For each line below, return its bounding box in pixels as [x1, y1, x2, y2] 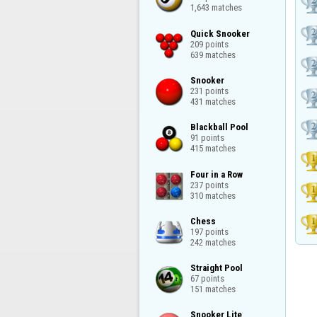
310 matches [190, 190, 236, 201]
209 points [190, 38, 229, 50]
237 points [190, 179, 229, 190]
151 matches [190, 283, 236, 294]
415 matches [190, 143, 236, 154]
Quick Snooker [190, 28, 250, 39]
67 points [190, 272, 224, 284]
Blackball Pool [190, 122, 248, 133]
